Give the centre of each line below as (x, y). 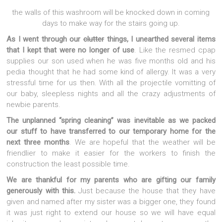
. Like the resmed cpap (175, 50)
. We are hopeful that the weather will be (142, 142)
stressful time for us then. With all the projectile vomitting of (111, 83)
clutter (94, 39)
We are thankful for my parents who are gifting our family (111, 180)
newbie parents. (34, 104)
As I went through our (45, 39)
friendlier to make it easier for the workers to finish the (111, 153)
